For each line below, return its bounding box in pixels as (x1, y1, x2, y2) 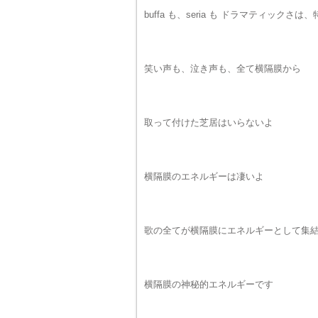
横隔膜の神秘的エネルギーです (144, 279, 273, 290)
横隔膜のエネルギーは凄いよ (144, 171, 264, 182)
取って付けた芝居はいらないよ (144, 117, 273, 128)
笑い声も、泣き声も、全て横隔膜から (144, 63, 301, 74)
